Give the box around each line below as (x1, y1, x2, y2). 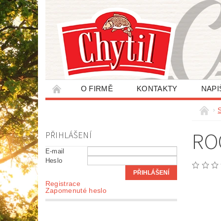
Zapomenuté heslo (45, 186, 107, 194)
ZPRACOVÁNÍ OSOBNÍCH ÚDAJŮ (57, 102, 179, 110)
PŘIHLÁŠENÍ (45, 129, 92, 142)
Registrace (45, 180, 80, 187)
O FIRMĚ (80, 84, 113, 93)
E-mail (45, 147, 65, 155)
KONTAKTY (137, 84, 178, 93)
